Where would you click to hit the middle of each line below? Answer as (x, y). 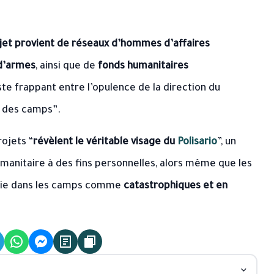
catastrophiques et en (176, 187)
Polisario (197, 143)
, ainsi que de (67, 67)
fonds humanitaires (143, 67)
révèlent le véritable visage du (105, 143)
